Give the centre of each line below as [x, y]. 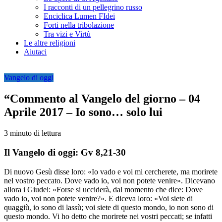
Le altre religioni [50, 43]
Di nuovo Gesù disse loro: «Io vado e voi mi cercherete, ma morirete [111, 171]
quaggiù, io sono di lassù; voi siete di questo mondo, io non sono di [109, 207]
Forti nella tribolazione [79, 25]
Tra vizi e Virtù [67, 34]
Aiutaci [35, 52]
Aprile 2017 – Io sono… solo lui [83, 112]
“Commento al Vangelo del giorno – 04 [102, 99]
